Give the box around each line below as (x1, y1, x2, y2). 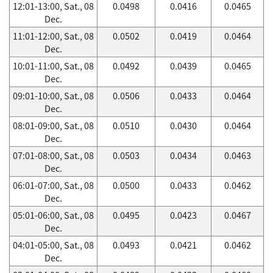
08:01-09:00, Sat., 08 (13, 119, 94, 132)
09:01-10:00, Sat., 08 (13, 89, 94, 102)
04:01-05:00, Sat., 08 (13, 238, 94, 252)
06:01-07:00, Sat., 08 (13, 179, 94, 192)
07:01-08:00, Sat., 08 (13, 149, 94, 162)
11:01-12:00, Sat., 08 (13, 29, 94, 43)
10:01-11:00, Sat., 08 (13, 59, 94, 73)
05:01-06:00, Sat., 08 (13, 208, 94, 222)
